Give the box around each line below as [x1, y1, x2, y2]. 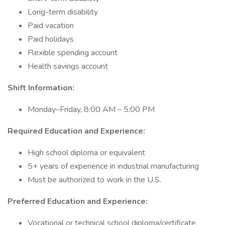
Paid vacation [28, 20, 74, 31]
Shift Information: [8, 82, 74, 93]
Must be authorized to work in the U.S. [28, 174, 161, 185]
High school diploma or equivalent [28, 147, 145, 158]
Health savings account [28, 61, 108, 72]
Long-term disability [28, 7, 98, 18]
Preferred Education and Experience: [8, 196, 148, 207]
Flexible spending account [28, 47, 118, 58]
